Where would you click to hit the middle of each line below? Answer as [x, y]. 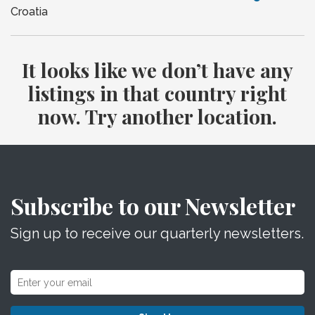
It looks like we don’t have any [157, 70]
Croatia [29, 12]
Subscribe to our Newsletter [153, 206]
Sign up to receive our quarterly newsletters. [157, 233]
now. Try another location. [157, 116]
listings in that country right [157, 93]
